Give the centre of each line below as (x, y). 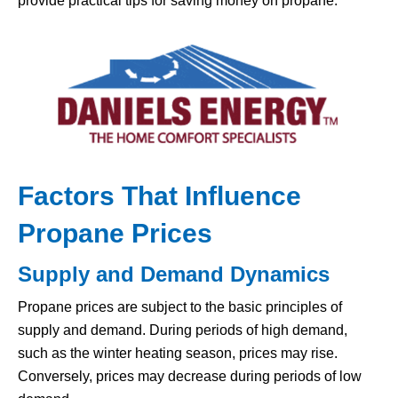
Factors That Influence (159, 196)
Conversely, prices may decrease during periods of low (190, 377)
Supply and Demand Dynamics (174, 275)
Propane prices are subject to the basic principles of (180, 307)
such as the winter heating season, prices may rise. (178, 354)
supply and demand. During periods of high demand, (183, 330)
